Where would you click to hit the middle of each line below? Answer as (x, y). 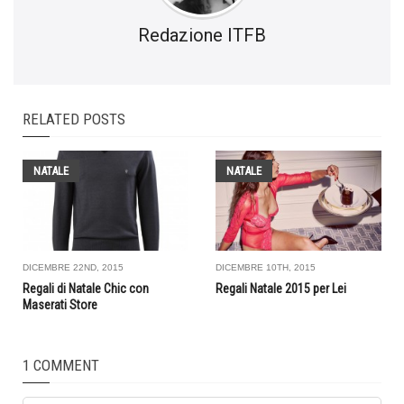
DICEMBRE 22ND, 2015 (73, 267)
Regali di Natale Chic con (86, 288)
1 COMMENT (61, 365)
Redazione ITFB (202, 35)
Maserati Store (60, 304)
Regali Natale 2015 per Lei (281, 288)
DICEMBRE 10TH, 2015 (266, 267)
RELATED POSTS (74, 119)
